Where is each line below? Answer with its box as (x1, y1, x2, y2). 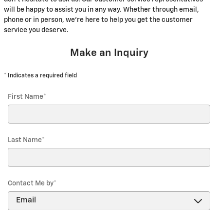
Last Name (8, 136, 42, 144)
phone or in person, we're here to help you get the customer (4, 16, 193, 23)
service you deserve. (4, 26, 69, 34)
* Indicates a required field (4, 72, 77, 79)
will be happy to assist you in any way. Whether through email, (4, 6, 199, 13)
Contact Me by (8, 180, 54, 187)
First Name (8, 93, 43, 100)
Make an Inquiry (70, 48, 148, 58)
